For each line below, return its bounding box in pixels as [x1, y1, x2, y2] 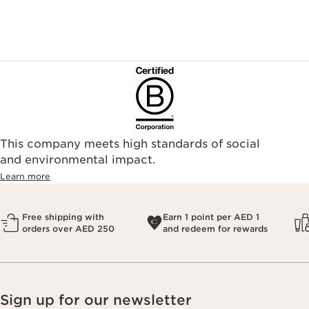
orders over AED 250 [22, 223, 114, 234]
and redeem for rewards [163, 223, 268, 234]
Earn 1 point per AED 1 [163, 211, 259, 222]
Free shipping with [22, 211, 104, 222]
